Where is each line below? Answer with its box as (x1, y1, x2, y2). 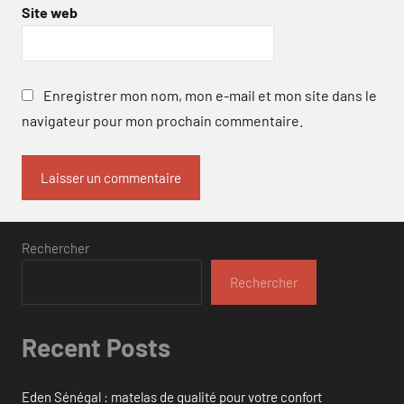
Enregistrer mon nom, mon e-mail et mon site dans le (43, 86, 377, 104)
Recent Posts (22, 331, 170, 363)
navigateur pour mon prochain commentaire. (22, 111, 303, 129)
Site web (22, 4, 78, 22)
